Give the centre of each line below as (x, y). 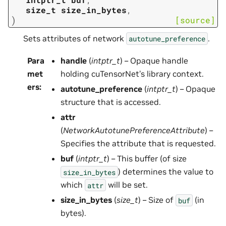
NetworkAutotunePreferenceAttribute (134, 130)
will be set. (127, 185)
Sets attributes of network (75, 38)
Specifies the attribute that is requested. (138, 144)
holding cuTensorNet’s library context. (132, 74)
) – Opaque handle (154, 61)
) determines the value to (165, 172)
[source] (195, 20)
